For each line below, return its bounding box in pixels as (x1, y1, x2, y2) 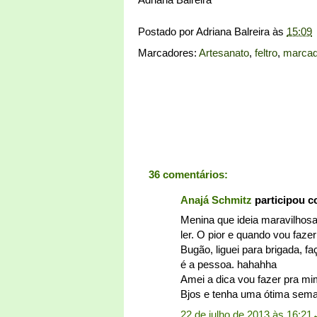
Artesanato (199, 46, 249, 59)
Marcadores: (138, 46, 199, 59)
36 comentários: (149, 168, 228, 180)
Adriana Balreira (196, 25, 270, 38)
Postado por (138, 25, 196, 38)
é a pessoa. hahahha (180, 258, 277, 271)
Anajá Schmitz (180, 193, 252, 206)
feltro (255, 46, 277, 59)
